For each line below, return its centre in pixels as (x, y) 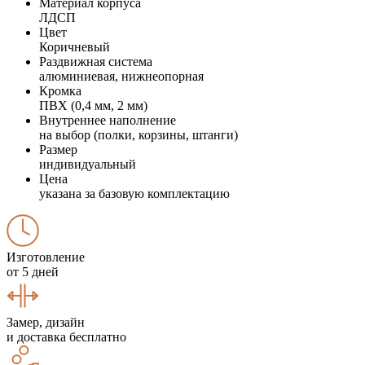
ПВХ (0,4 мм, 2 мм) (93, 105)
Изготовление (46, 257)
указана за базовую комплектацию (134, 193)
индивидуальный (88, 164)
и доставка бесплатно (66, 336)
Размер (58, 149)
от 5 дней (33, 271)
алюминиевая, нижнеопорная (121, 76)
